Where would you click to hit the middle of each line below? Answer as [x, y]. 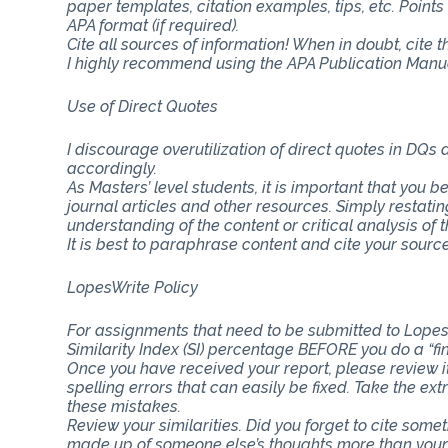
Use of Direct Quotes [143, 106]
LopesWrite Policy [133, 287]
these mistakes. [124, 406]
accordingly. [112, 168]
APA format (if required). [153, 25]
